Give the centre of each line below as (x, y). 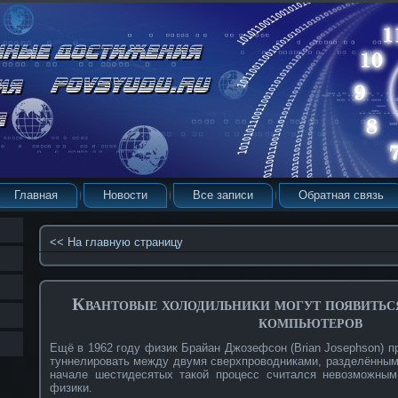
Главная (36, 195)
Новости (125, 195)
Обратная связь (341, 195)
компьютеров (310, 321)
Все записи (223, 195)
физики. (71, 387)
